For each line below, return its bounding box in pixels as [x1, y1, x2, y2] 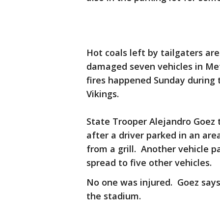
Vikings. [86, 88, 119, 100]
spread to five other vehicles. [86, 157, 212, 168]
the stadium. [86, 190, 141, 202]
